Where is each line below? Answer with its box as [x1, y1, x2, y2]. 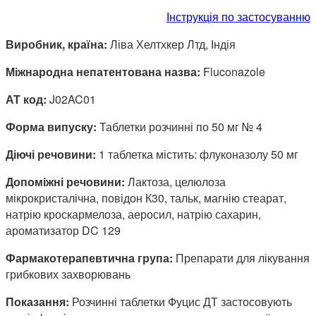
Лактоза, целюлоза [125, 173, 226, 190]
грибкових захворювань [6, 265, 130, 282]
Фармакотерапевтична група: [6, 249, 173, 266]
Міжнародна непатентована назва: [6, 63, 200, 80]
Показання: [6, 293, 69, 310]
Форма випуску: [6, 118, 97, 135]
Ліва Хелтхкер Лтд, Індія [107, 35, 236, 52]
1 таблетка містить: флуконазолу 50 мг [96, 145, 298, 162]
